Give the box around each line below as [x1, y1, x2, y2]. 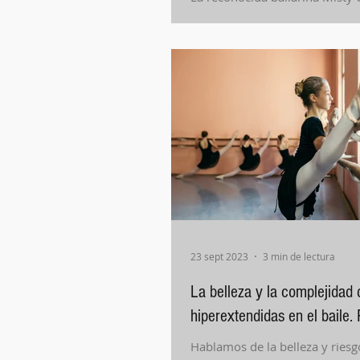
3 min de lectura [263, 250, 335, 263]
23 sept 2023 [190, 250, 248, 263]
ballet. [190, 24, 224, 40]
